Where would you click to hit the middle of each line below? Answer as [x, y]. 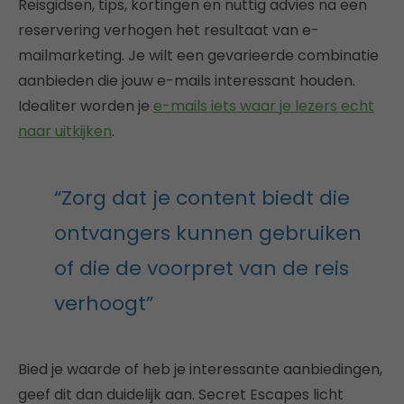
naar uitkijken [65, 131]
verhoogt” [104, 303]
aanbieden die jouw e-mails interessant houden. [187, 80]
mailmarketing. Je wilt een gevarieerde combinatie [198, 55]
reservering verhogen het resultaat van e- [169, 30]
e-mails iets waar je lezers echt [264, 106]
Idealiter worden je [86, 106]
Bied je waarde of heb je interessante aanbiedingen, [200, 369]
